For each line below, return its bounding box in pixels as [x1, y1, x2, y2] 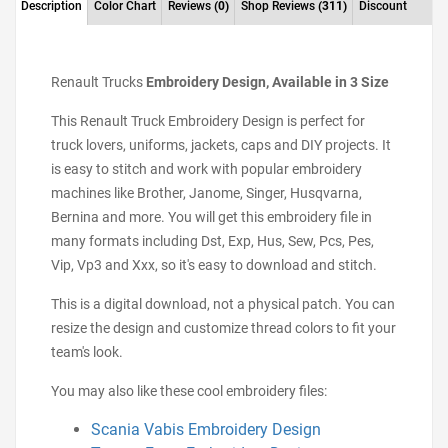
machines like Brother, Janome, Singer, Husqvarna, [51, 185, 362, 201]
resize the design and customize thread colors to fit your [51, 320, 396, 336]
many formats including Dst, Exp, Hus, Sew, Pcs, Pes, [51, 233, 374, 249]
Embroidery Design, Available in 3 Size [143, 74, 389, 90]
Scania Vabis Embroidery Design [91, 420, 321, 439]
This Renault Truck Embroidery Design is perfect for [51, 113, 365, 129]
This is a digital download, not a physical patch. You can [51, 296, 395, 312]
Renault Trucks [51, 74, 143, 90]
